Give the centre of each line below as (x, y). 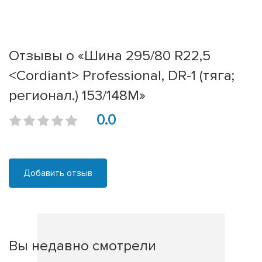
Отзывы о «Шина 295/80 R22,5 (110, 56)
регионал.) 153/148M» (77, 96)
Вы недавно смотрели (82, 246)
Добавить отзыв (58, 173)
